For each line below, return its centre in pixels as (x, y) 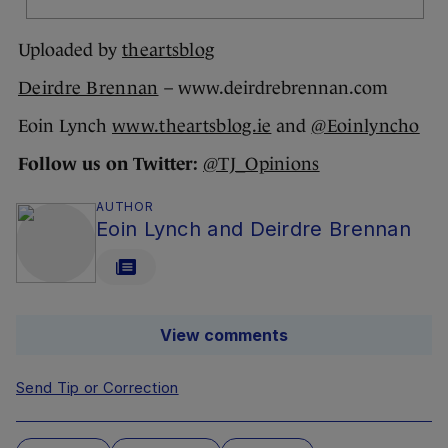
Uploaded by (70, 50)
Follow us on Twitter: (108, 164)
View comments (224, 335)
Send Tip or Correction (97, 388)
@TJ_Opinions (261, 164)
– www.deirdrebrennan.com (273, 88)
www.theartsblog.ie (192, 126)
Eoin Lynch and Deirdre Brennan (253, 229)
